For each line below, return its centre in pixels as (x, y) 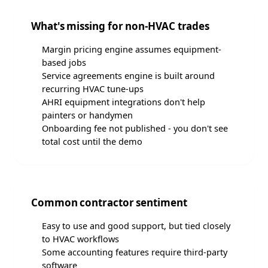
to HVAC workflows (80, 239)
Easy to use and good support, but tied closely (136, 226)
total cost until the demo (92, 141)
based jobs (64, 62)
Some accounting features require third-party (135, 252)
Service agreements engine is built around (128, 75)
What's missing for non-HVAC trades (121, 26)
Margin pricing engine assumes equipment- (132, 49)
